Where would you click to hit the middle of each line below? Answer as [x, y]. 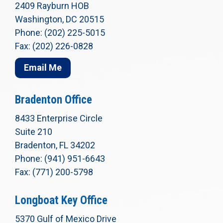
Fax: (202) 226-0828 [54, 46]
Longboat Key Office [61, 200]
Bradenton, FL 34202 [55, 145]
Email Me [43, 68]
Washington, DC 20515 [59, 19]
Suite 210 [34, 131]
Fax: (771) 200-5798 [54, 172]
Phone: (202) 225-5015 [60, 32]
